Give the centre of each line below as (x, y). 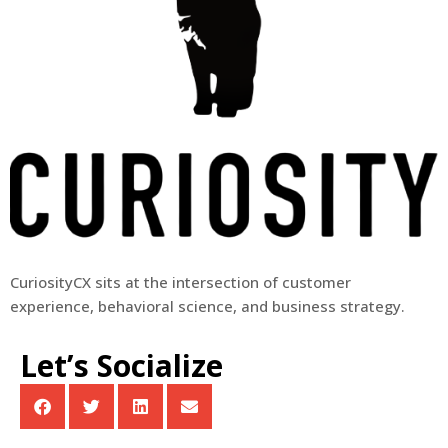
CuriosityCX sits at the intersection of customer (180, 281)
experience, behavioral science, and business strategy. (207, 305)
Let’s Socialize (121, 365)
